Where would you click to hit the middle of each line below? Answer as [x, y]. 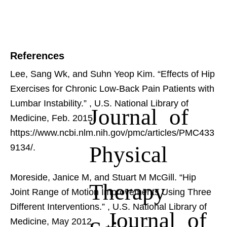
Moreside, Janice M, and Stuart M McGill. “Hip [103, 177]
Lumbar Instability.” [50, 103]
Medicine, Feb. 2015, [53, 118]
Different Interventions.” [59, 206]
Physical [128, 152]
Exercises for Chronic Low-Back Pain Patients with [112, 88]
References [37, 55]
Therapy [127, 190]
